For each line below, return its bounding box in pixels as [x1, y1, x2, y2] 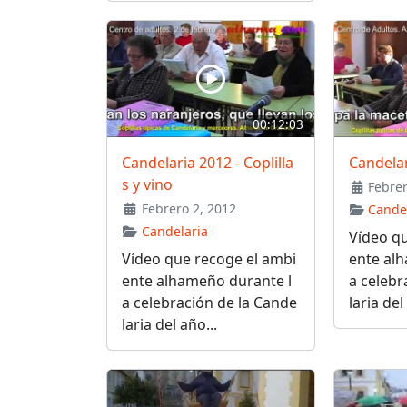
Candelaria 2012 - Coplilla [122, 153, 293, 174]
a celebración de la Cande [122, 293, 297, 313]
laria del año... [122, 314, 217, 335]
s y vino [122, 174, 173, 195]
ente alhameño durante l [122, 271, 292, 292]
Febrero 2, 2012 [137, 200, 236, 218]
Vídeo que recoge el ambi [122, 249, 296, 270]
